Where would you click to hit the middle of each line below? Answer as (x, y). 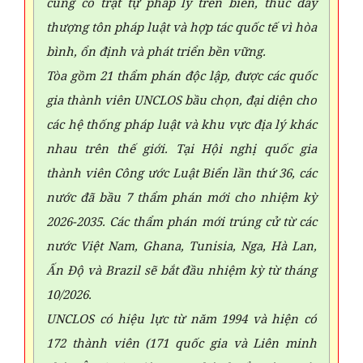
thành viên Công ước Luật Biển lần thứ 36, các (181, 173)
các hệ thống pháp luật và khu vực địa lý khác (181, 124)
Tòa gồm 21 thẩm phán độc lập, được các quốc (181, 75)
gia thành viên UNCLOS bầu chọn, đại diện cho (181, 100)
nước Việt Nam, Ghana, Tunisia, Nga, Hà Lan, (181, 246)
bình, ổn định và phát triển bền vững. (156, 51)
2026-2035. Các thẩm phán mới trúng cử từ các (181, 221)
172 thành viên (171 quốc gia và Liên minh (181, 343)
